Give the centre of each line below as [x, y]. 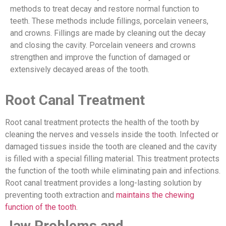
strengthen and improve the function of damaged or [100, 58]
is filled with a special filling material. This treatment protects [112, 159]
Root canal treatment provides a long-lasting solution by [103, 183]
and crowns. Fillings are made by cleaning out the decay [108, 33]
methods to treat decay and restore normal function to [105, 9]
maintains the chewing [155, 195]
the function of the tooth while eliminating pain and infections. [113, 171]
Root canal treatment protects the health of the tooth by [102, 123]
